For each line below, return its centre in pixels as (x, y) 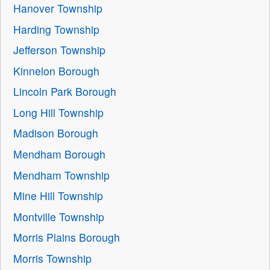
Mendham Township (62, 175)
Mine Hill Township (58, 196)
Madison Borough (56, 133)
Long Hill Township (59, 112)
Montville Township (59, 216)
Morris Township (53, 258)
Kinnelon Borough (57, 71)
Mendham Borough (60, 154)
